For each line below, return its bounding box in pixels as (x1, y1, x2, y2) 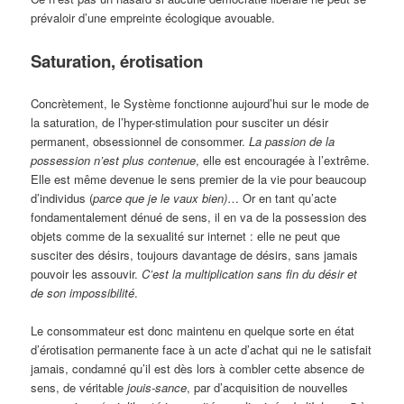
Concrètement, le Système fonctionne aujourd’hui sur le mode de (31, 94, 370, 112)
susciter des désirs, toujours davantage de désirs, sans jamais (31, 245, 359, 263)
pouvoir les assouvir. (31, 264, 142, 282)
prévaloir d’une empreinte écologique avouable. (31, 9, 276, 27)
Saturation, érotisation (31, 48, 204, 73)
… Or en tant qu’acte (227, 188, 337, 207)
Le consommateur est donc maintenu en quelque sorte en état (31, 321, 355, 339)
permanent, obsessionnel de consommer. (31, 132, 250, 150)
